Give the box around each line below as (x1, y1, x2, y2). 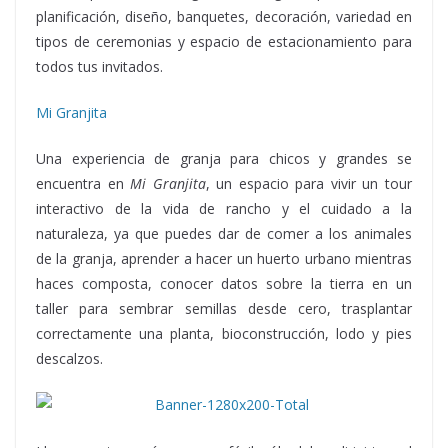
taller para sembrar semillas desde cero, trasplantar (36, 298, 412, 318)
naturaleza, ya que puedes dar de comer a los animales (36, 223, 412, 243)
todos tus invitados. (36, 56, 163, 76)
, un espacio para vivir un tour (205, 173, 413, 193)
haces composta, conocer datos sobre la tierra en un (36, 273, 412, 293)
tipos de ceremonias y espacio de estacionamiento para (36, 31, 412, 51)
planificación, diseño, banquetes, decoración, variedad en (36, 6, 412, 26)
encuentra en (36, 173, 131, 193)
